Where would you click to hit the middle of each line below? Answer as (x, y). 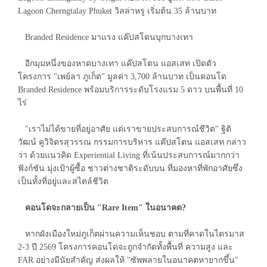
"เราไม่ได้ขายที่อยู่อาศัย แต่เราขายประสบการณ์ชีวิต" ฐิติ (125, 129)
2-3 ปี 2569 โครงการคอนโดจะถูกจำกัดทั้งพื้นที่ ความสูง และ (125, 247)
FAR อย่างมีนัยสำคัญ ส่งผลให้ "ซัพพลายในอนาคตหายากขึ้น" (128, 260)
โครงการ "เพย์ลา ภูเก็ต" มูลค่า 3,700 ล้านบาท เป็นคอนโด (122, 76)
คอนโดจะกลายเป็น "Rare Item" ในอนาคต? (104, 207)
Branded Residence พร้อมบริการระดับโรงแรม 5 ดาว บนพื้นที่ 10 (131, 89)
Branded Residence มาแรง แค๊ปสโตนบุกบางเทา (105, 37)
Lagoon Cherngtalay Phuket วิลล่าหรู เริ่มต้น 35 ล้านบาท (117, 11)
